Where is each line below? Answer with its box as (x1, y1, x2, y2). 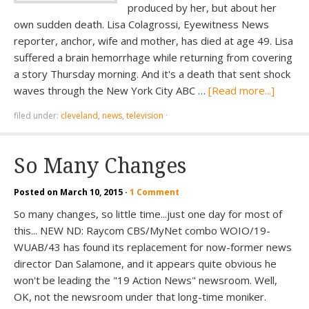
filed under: (14, 110, 61, 121)
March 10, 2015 (60, 186, 123, 198)
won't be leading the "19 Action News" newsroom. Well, (14, 273, 277, 287)
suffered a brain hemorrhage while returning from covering (14, 50, 292, 64)
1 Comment (130, 186, 179, 198)
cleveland (61, 110, 98, 121)
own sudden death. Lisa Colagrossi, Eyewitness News (14, 17, 269, 31)
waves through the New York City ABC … (14, 83, 208, 97)
